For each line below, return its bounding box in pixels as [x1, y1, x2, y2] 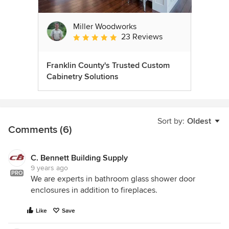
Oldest [187, 116, 211, 126]
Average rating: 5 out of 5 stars [73, 32, 182, 42]
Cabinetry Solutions [47, 71, 119, 82]
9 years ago [31, 163, 68, 172]
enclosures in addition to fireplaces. [31, 185, 157, 195]
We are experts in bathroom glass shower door [31, 173, 195, 184]
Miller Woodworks [73, 21, 136, 32]
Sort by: [157, 116, 185, 126]
